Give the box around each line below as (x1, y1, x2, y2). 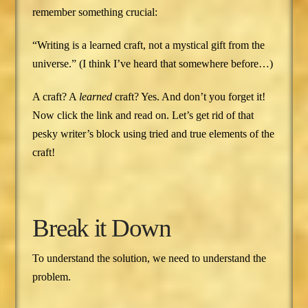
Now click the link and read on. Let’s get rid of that (32, 109, 254, 122)
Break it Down (32, 213, 171, 242)
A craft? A (32, 91, 80, 103)
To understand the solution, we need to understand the (32, 252, 267, 265)
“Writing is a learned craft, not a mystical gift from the (32, 39, 265, 52)
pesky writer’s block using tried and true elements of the (32, 128, 275, 140)
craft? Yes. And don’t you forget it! (115, 91, 266, 103)
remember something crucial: (32, 6, 158, 19)
